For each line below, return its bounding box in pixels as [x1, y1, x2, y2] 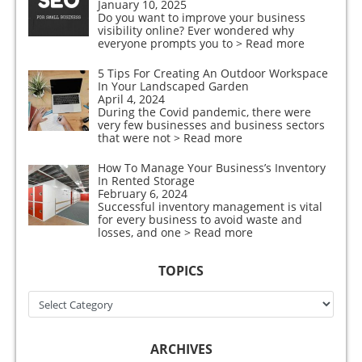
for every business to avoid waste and [97, 211, 302, 227]
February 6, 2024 [97, 185, 187, 201]
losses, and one [97, 224, 184, 240]
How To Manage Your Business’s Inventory [97, 159, 326, 175]
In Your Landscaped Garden [97, 78, 249, 94]
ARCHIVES [149, 340, 213, 359]
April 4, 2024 [97, 90, 165, 107]
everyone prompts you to [97, 35, 236, 51]
